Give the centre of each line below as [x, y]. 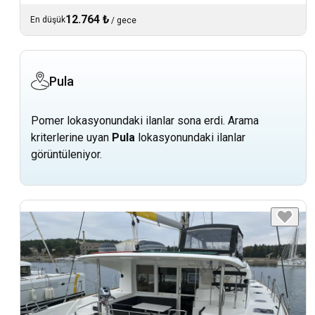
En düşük [48, 19]
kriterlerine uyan [71, 137]
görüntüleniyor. [66, 154]
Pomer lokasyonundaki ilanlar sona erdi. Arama [145, 120]
